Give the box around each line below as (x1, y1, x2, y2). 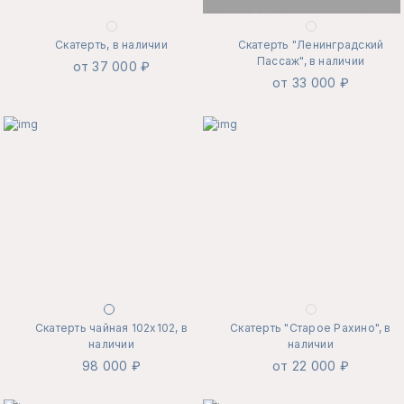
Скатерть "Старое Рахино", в (230, 321, 391, 335)
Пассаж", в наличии (256, 54, 365, 69)
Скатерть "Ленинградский (237, 38, 384, 52)
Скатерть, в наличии (55, 38, 168, 52)
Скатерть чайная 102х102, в (34, 321, 188, 335)
